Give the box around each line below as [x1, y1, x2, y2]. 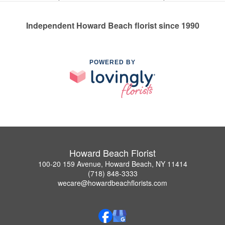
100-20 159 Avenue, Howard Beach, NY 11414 [38, 158, 187, 169]
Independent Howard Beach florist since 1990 [26, 20, 199, 32]
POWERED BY [89, 59, 136, 66]
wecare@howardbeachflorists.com [58, 177, 167, 188]
